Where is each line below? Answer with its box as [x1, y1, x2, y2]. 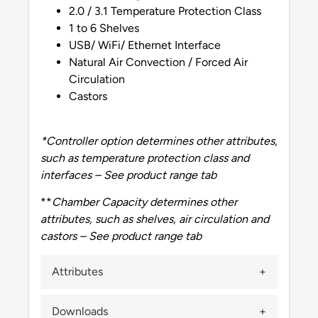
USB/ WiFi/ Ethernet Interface [69, 38, 221, 53]
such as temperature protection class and [40, 150, 249, 165]
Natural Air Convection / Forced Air [69, 55, 248, 70]
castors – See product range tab [40, 229, 202, 243]
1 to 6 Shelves [69, 21, 139, 35]
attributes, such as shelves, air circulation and [40, 212, 269, 226]
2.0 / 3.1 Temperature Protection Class [69, 4, 261, 18]
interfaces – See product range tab [40, 168, 216, 182]
